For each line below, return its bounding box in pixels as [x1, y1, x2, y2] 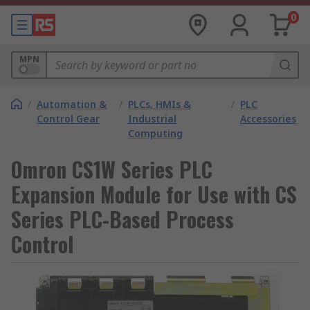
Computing [127, 127, 183, 140]
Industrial [127, 112, 176, 125]
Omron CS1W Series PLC [11, 154, 212, 185]
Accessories [240, 112, 296, 125]
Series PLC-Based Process [11, 203, 234, 235]
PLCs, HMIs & [127, 98, 191, 111]
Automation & [37, 98, 107, 111]
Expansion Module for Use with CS [11, 179, 297, 210]
